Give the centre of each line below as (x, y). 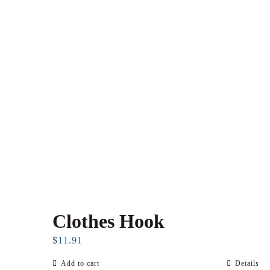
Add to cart (80, 264)
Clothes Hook (108, 221)
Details (247, 264)
